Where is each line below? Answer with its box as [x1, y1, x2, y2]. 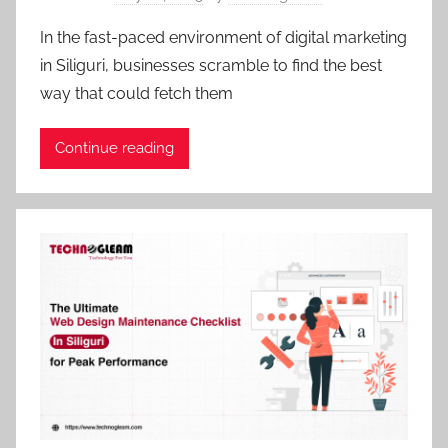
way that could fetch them [40, 83, 233, 103]
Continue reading [55, 139, 174, 158]
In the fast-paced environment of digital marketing [40, 27, 407, 47]
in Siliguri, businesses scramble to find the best [40, 55, 382, 75]
